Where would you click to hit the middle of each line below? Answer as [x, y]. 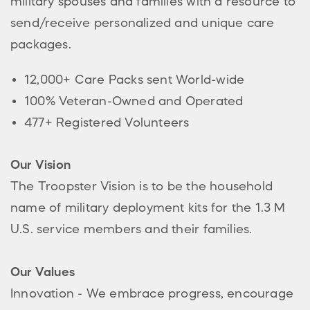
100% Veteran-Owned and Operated [134, 101]
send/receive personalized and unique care [143, 22]
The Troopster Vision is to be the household [142, 186]
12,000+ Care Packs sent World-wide [135, 79]
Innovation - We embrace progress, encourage [152, 293]
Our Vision [41, 164]
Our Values [43, 272]
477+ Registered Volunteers [107, 122]
